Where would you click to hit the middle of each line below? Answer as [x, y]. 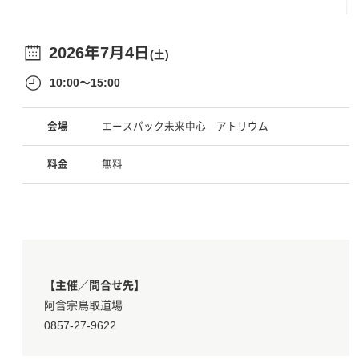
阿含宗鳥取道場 [83, 306]
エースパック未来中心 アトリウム [185, 127]
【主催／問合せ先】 [94, 286]
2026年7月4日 [100, 53]
